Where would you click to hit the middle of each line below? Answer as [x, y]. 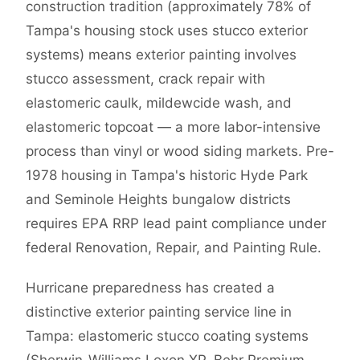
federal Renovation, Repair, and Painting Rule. [174, 248]
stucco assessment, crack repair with [145, 79]
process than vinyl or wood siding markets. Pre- [180, 151]
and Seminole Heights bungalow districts [158, 200]
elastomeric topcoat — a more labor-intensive [173, 127]
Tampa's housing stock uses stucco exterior [167, 31]
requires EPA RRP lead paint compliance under [176, 224]
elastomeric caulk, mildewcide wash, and [159, 103]
